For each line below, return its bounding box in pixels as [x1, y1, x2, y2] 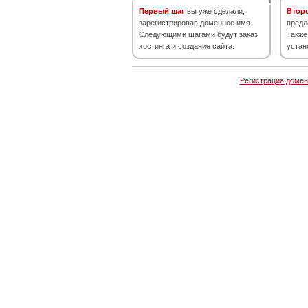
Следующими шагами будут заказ [139, 30, 258, 38]
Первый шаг [139, 7, 185, 15]
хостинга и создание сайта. [139, 42, 234, 50]
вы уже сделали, [185, 7, 245, 15]
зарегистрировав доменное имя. [139, 19, 252, 27]
